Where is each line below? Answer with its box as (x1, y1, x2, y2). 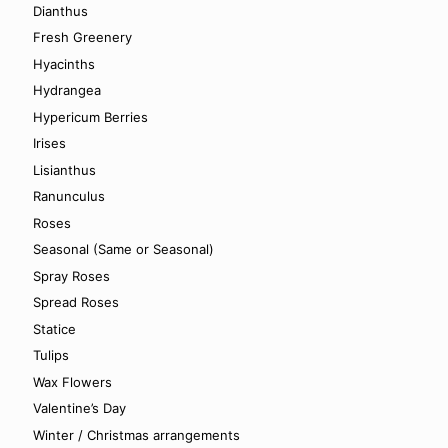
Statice (33, 320, 76, 337)
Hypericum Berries (33, 108, 148, 125)
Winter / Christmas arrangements (33, 426, 240, 443)
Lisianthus (33, 161, 96, 178)
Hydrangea (33, 82, 101, 98)
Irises (33, 135, 66, 151)
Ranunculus (33, 188, 105, 204)
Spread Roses (33, 294, 119, 310)
